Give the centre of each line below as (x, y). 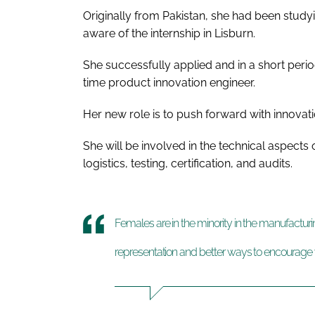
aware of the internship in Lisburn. (169, 34)
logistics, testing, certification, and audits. (188, 164)
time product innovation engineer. (169, 83)
